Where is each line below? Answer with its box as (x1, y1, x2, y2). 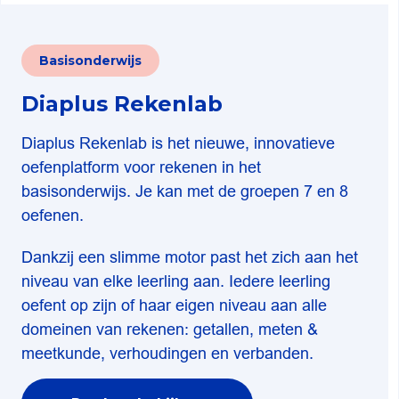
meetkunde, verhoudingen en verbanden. (21, 344, 313, 362)
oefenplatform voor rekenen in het (21, 158, 261, 176)
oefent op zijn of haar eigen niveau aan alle (21, 296, 327, 314)
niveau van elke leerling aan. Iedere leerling (21, 272, 330, 290)
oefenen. (21, 206, 84, 224)
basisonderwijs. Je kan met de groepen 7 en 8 (21, 182, 348, 200)
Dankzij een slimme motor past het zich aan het (21, 248, 358, 266)
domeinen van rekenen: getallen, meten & (21, 320, 318, 338)
